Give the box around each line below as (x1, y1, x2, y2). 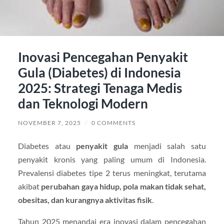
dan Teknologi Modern (17, 95, 148, 111)
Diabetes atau (17, 140, 76, 150)
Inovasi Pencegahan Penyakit (17, 48, 188, 65)
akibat (17, 181, 41, 191)
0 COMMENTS (91, 118, 135, 126)
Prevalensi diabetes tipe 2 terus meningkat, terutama (17, 167, 206, 177)
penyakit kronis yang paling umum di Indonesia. (17, 154, 206, 164)
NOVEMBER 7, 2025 (17, 118, 81, 126)
